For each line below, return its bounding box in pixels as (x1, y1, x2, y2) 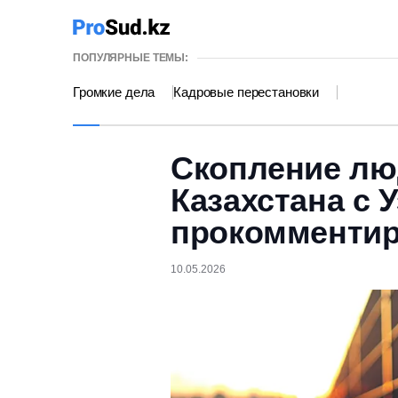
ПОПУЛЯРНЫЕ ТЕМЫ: (73, 52, 189, 64)
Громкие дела (73, 84, 155, 99)
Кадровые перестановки (173, 84, 320, 99)
